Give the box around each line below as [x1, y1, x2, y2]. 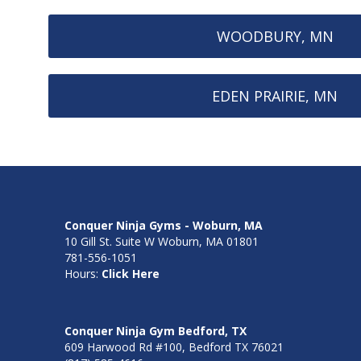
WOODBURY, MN [216, 26, 334, 46]
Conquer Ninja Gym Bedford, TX [64, 322, 247, 338]
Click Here [102, 265, 160, 281]
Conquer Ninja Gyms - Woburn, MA [64, 217, 263, 233]
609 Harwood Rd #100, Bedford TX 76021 [64, 338, 284, 355]
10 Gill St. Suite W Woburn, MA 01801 [64, 233, 259, 249]
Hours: [64, 265, 102, 281]
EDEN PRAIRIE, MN [212, 85, 338, 106]
